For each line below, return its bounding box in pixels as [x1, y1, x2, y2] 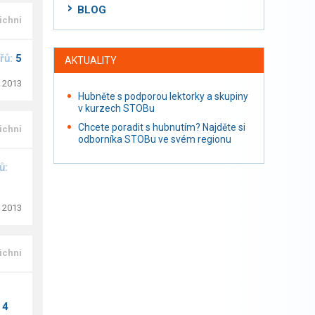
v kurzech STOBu [78, 103, 155, 114]
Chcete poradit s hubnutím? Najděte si [78, 122, 245, 133]
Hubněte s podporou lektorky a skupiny [78, 91, 248, 102]
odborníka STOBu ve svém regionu [78, 134, 231, 145]
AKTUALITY [65, 55, 117, 66]
